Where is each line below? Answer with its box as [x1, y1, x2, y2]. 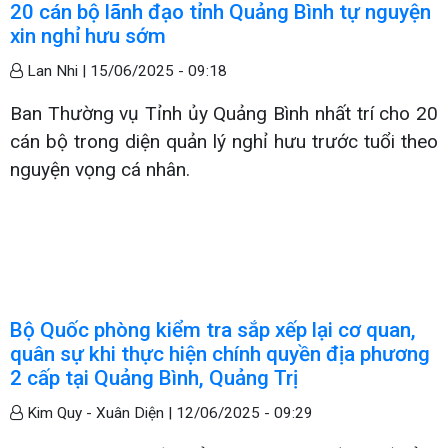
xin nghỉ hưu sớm [10, 23, 166, 48]
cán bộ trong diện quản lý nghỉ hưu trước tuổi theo [10, 129, 438, 153]
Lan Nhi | [23, 61, 90, 80]
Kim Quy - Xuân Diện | [23, 403, 176, 422]
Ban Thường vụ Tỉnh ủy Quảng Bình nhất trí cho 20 [10, 101, 438, 125]
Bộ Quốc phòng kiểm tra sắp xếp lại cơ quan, [10, 317, 416, 342]
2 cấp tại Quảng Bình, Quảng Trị [10, 365, 298, 390]
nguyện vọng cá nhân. [10, 157, 190, 181]
